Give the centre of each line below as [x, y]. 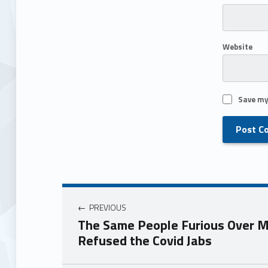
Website [237, 47]
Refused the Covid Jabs [145, 241]
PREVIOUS [108, 207]
